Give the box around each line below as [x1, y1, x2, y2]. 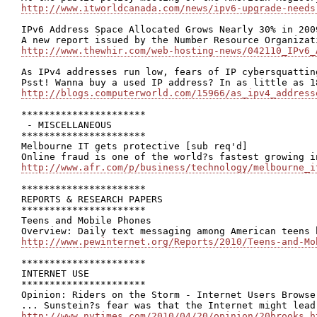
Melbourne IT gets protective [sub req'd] [21, 141, 248, 151]
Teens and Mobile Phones [21, 215, 151, 226]
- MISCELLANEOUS [21, 120, 112, 130]
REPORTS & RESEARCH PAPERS [21, 194, 163, 204]
